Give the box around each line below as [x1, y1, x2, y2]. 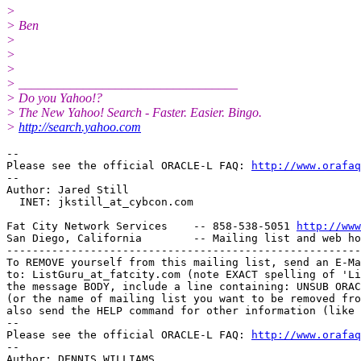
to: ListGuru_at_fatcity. [6, 268, 161, 280]
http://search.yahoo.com [19, 119, 141, 134]
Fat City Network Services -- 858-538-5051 [6, 219, 297, 232]
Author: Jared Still [6, 183, 129, 196]
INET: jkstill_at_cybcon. [6, 195, 174, 208]
